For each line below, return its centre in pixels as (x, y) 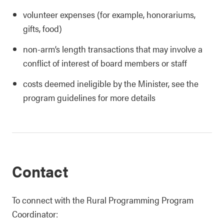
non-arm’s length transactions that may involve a (113, 49)
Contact (40, 171)
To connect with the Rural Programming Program (103, 200)
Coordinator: (35, 214)
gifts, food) (42, 28)
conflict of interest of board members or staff (105, 63)
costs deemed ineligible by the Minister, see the (111, 83)
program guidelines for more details (89, 97)
